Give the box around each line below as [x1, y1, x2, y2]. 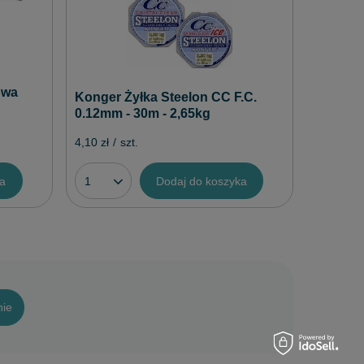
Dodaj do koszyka [155, 174, 247, 188]
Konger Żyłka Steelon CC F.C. [74, 89, 257, 104]
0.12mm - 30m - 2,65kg [74, 106, 210, 120]
